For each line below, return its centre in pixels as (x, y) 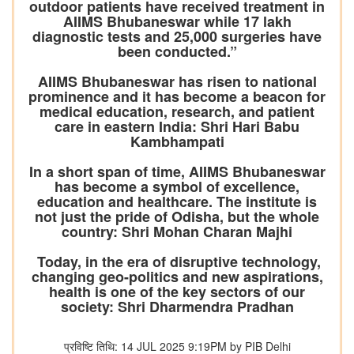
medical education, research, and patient (177, 112)
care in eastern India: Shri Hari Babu (177, 127)
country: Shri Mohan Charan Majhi (177, 232)
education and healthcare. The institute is (177, 202)
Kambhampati (177, 142)
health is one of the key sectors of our (177, 292)
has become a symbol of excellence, (177, 187)
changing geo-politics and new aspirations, (177, 277)
